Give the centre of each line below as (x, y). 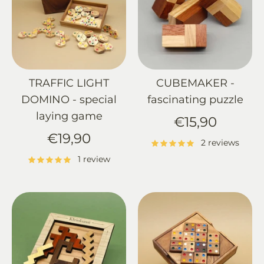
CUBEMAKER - (195, 83)
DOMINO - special (69, 100)
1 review (94, 159)
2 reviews (220, 143)
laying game (69, 116)
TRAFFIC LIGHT (69, 83)
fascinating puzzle (195, 100)
